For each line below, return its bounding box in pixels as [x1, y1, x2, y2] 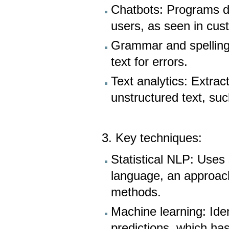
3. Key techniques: [102, 131, 202, 145]
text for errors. [111, 55, 188, 69]
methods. [111, 185, 162, 199]
